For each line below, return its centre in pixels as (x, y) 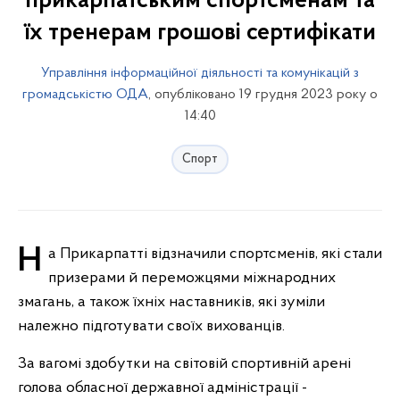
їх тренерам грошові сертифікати (200, 33)
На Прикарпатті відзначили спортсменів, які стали (30, 262)
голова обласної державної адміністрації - (162, 388)
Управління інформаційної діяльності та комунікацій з (200, 73)
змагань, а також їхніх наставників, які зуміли (171, 302)
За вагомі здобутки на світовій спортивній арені (184, 364)
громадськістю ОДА (85, 95)
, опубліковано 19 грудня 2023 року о (263, 95)
